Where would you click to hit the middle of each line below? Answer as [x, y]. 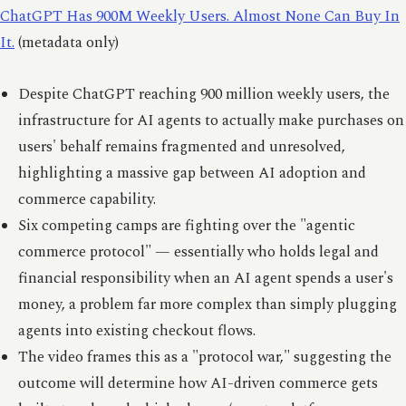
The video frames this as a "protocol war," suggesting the [204, 357]
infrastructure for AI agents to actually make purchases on [211, 121]
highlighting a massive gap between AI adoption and [192, 173]
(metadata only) [67, 43]
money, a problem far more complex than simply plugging [207, 304]
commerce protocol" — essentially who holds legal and [198, 252]
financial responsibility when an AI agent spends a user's [205, 278]
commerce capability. [87, 199]
